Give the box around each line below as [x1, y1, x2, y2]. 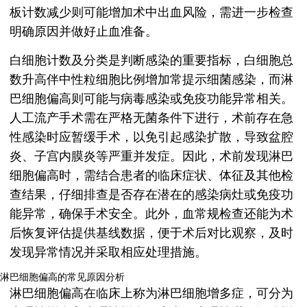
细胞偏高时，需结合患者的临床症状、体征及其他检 [10, 169, 293, 183]
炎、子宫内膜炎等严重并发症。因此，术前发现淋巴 [10, 149, 293, 164]
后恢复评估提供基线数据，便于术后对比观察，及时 [10, 226, 293, 241]
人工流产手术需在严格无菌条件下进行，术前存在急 [10, 111, 293, 125]
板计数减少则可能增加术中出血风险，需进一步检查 [10, 5, 293, 20]
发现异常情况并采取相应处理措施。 [10, 245, 207, 260]
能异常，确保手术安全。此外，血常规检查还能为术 [10, 207, 293, 221]
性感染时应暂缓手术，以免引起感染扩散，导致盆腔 [10, 130, 293, 145]
